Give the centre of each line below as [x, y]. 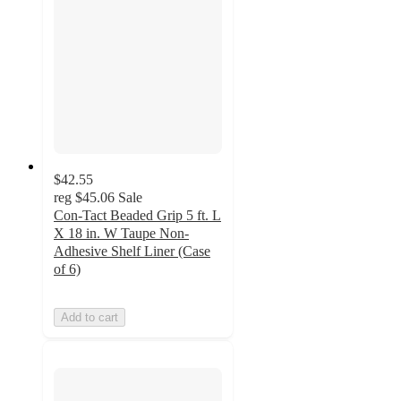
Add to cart [90, 317]
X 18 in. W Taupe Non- [121, 233]
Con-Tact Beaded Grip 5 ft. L [137, 215]
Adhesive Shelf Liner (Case [132, 251]
